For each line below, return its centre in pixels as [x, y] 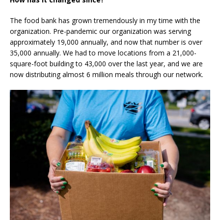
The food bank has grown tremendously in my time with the [105, 20]
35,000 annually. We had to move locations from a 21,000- [103, 53]
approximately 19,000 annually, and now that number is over [106, 42]
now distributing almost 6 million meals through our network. [107, 74]
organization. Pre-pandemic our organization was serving [100, 31]
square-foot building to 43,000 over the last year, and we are [106, 63]
